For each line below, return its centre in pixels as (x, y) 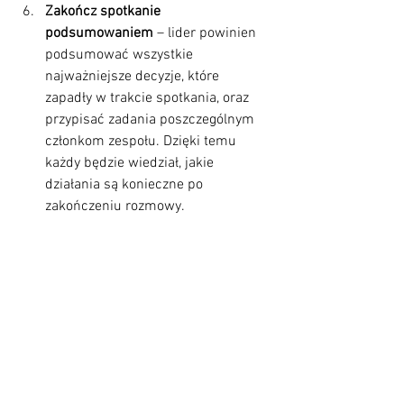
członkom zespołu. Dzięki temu (142, 141)
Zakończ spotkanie (105, 11)
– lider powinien (207, 33)
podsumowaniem (99, 33)
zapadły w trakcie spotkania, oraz (149, 98)
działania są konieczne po (126, 184)
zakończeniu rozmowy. (115, 206)
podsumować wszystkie (121, 55)
